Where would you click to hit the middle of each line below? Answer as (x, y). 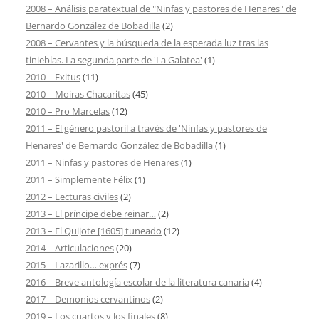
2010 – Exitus (53, 77)
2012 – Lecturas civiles (72, 196)
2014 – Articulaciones (70, 247)
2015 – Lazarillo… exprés (77, 265)
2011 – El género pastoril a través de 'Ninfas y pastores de (146, 128)
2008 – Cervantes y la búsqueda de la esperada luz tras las (147, 42)
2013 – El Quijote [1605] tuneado (94, 230)
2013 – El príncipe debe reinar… (91, 213)
